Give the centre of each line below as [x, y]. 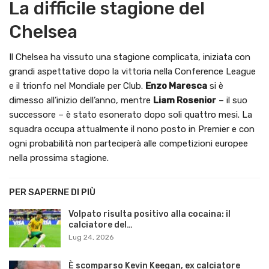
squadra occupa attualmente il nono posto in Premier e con [132, 129]
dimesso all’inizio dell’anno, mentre [81, 100]
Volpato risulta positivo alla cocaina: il [150, 214]
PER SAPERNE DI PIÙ [52, 192]
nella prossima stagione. [59, 158]
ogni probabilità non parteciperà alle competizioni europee [128, 144]
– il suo [232, 100]
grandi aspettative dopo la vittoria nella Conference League [132, 71]
